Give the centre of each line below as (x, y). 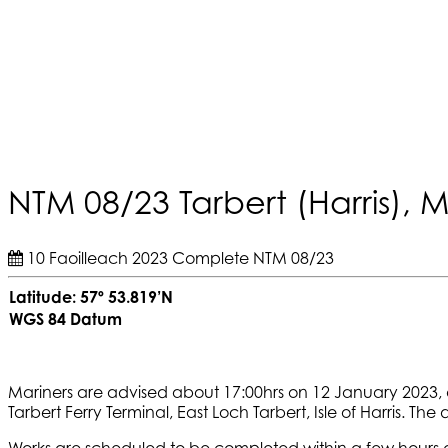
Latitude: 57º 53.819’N (91, 296)
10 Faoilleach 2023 (95, 257)
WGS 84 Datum (65, 318)
